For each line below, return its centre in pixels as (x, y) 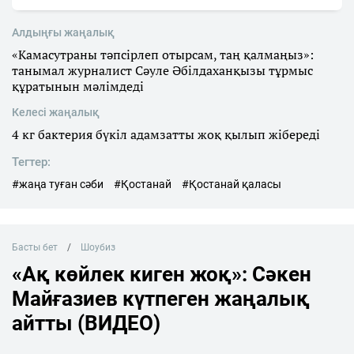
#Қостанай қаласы (232, 185)
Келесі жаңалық (56, 113)
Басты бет (35, 248)
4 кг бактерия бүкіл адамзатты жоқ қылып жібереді (166, 135)
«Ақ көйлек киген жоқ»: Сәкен (162, 275)
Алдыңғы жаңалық (63, 33)
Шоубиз (98, 248)
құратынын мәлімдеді (78, 87)
